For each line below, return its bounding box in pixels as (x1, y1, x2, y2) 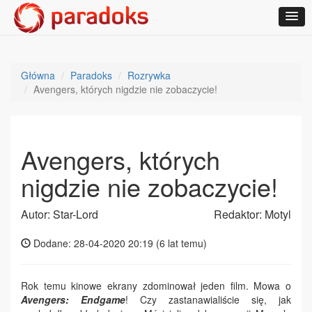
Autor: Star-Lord (21, 206, 98, 222)
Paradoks (70, 68, 112, 82)
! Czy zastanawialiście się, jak (125, 292, 291, 306)
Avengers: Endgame (21, 292, 125, 306)
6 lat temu (159, 236, 203, 250)
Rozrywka (127, 68, 171, 82)
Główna (21, 68, 55, 82)
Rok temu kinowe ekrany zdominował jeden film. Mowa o (21, 279, 291, 292)
